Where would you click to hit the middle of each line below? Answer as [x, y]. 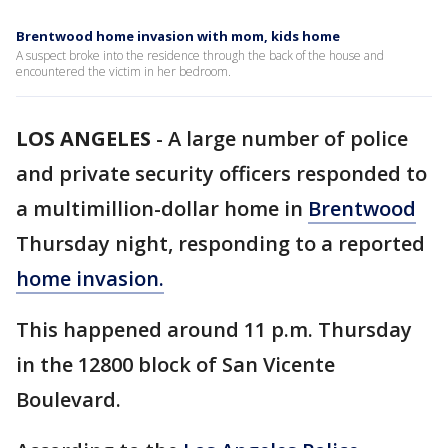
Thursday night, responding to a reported [220, 243]
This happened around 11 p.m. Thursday [214, 329]
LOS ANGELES [83, 138]
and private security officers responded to [221, 173]
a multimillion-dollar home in [162, 208]
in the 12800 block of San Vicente [175, 364]
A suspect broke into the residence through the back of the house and [200, 55]
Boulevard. [71, 399]
